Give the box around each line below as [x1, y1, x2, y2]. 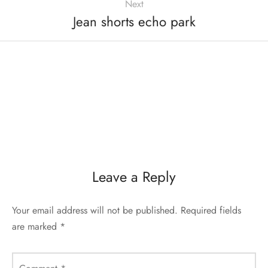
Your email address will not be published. [12, 203, 178, 217]
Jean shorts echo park [72, 12, 196, 32]
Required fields [181, 203, 241, 217]
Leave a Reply [92, 166, 176, 187]
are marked [12, 219, 60, 233]
